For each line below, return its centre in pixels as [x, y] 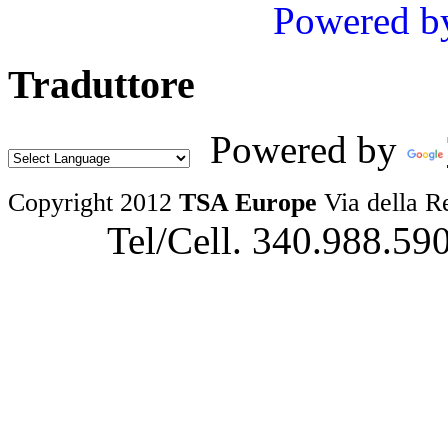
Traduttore [101, 85]
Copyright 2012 [93, 203]
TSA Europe [248, 203]
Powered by [298, 150]
